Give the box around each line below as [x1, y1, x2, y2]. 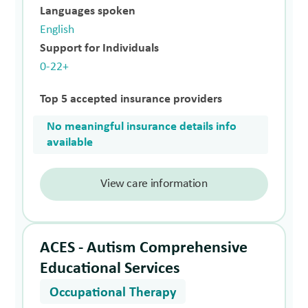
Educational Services [40, 260, 181, 277]
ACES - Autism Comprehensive [40, 239, 248, 256]
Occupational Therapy [49, 285, 177, 300]
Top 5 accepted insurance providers [40, 92, 223, 106]
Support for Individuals [40, 41, 159, 55]
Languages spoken [40, 4, 136, 18]
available [47, 135, 93, 149]
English [40, 23, 75, 36]
